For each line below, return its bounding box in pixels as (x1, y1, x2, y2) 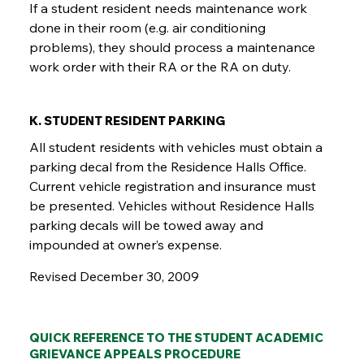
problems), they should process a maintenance (29, 39, 316, 56)
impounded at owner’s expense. (29, 236, 223, 253)
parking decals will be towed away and (29, 217, 264, 234)
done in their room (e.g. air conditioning (29, 19, 266, 37)
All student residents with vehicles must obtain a (29, 139, 323, 156)
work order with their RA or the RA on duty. (29, 58, 292, 76)
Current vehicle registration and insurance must (29, 178, 317, 195)
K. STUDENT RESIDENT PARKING (29, 113, 226, 129)
